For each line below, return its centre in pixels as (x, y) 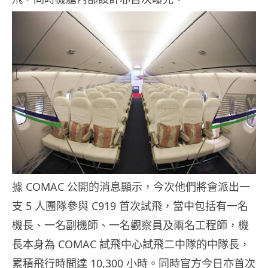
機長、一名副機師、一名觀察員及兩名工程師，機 (130, 225)
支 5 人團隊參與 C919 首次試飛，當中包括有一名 (130, 205)
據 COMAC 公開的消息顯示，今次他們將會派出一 (131, 186)
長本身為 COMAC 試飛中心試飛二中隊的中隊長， (131, 244)
